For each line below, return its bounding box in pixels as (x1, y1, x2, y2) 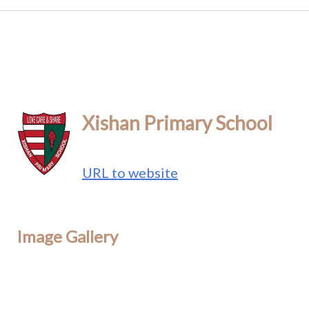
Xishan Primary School (82, 111, 272, 134)
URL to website (82, 164, 178, 181)
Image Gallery (17, 226, 118, 246)
